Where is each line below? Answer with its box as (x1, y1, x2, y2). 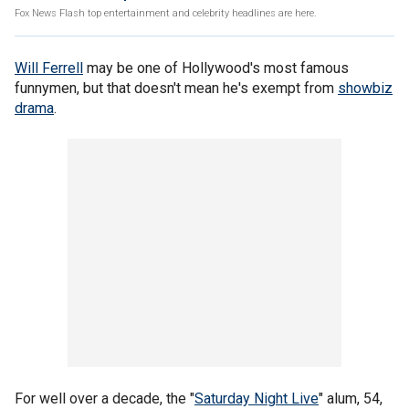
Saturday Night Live (194, 390, 319, 407)
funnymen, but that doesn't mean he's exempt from (15, 79, 338, 97)
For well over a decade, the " (15, 390, 194, 407)
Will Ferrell (15, 59, 83, 77)
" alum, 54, (319, 390, 383, 407)
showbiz (338, 79, 393, 97)
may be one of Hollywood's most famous (83, 59, 349, 77)
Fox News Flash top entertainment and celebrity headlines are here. (15, 7, 317, 19)
